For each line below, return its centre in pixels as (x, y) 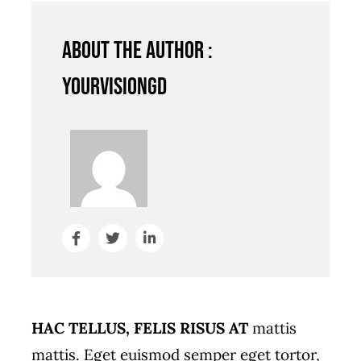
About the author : (138, 50)
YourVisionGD (115, 87)
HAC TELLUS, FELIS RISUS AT (139, 328)
